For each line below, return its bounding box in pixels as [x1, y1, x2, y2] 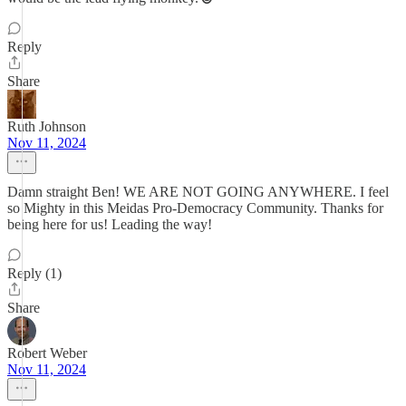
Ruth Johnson [7, 119, 86, 134]
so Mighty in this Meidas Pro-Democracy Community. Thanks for [7, 200, 383, 216]
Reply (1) [7, 266, 62, 281]
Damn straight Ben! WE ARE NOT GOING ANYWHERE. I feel [7, 184, 389, 199]
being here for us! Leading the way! [7, 217, 212, 232]
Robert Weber [7, 345, 87, 361]
